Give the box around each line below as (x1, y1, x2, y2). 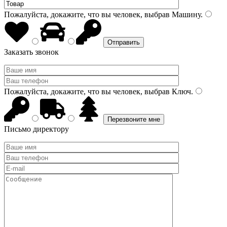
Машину (170, 10, 201, 19)
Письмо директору (4, 125, 69, 133)
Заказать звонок (4, 48, 59, 56)
